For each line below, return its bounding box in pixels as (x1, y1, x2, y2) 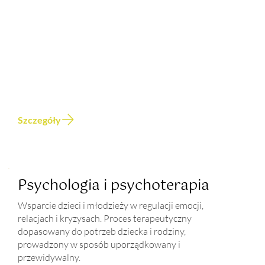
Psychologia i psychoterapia (18, 173, 210, 198)
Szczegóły (17, 114, 61, 125)
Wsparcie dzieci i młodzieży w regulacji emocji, (18, 199, 204, 211)
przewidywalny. (18, 251, 81, 263)
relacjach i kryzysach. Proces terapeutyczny (18, 212, 192, 224)
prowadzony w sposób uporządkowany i (18, 238, 181, 250)
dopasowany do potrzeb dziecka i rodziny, (18, 225, 186, 237)
